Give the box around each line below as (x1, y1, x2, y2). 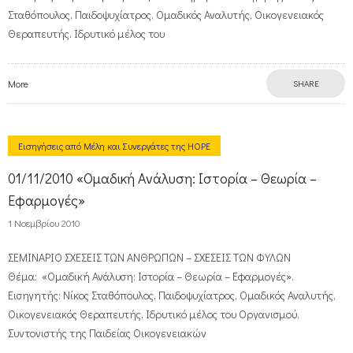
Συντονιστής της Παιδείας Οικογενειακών (8, 325, 206, 340)
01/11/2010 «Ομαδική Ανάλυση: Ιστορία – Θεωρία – (8, 169, 317, 188)
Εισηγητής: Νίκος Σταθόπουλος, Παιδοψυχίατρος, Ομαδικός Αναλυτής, (8, 288, 336, 303)
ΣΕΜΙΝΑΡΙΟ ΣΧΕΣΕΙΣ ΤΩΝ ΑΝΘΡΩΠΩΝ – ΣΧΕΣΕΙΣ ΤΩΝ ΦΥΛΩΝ (8, 250, 291, 265)
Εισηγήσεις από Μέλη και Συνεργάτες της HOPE (18, 139, 210, 152)
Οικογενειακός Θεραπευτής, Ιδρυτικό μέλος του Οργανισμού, (8, 307, 299, 321)
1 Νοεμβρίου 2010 (8, 216, 80, 229)
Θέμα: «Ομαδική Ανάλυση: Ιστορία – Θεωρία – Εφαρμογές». (8, 269, 299, 284)
